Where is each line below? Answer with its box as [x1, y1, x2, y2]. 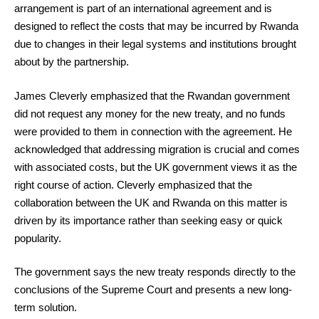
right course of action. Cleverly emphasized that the [14, 178, 252, 191]
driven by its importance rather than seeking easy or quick [14, 214, 283, 226]
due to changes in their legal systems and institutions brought [14, 38, 296, 50]
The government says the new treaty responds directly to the [14, 266, 296, 278]
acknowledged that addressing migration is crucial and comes [14, 142, 300, 155]
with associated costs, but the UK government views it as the [14, 160, 297, 173]
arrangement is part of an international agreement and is [14, 2, 272, 14]
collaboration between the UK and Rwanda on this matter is [14, 196, 288, 209]
